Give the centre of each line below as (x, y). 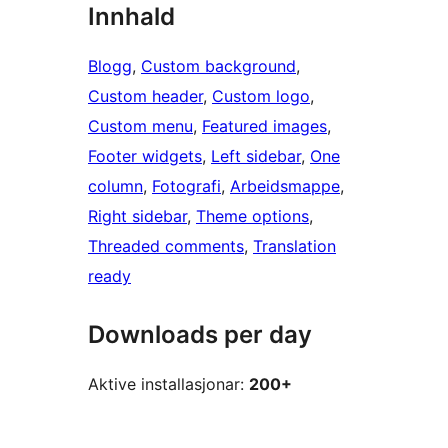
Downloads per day (200, 335)
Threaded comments (166, 246)
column (115, 186)
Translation (294, 246)
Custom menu (140, 126)
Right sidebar (137, 216)
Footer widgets (145, 156)
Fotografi (186, 186)
